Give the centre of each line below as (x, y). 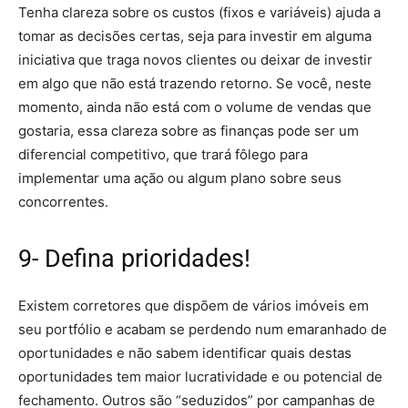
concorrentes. (63, 202)
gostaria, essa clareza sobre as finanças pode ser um (189, 131)
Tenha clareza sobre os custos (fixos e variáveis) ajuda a (199, 12)
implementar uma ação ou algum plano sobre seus (180, 178)
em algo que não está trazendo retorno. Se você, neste (195, 83)
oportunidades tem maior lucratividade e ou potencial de (200, 377)
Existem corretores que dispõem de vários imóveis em (194, 306)
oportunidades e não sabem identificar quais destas (185, 353)
